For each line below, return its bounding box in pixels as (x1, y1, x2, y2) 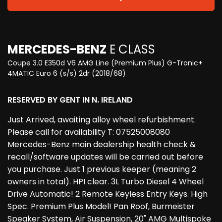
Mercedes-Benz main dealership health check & (7, 139, 196, 151)
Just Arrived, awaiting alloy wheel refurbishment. (7, 114, 196, 126)
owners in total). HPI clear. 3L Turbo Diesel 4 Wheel (7, 176, 204, 188)
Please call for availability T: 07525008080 (7, 126, 170, 138)
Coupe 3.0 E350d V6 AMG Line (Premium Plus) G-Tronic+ (7, 58, 203, 68)
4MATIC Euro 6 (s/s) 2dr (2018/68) (7, 68, 126, 79)
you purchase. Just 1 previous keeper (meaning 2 (7, 164, 196, 175)
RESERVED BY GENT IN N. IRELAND (7, 94, 133, 106)
